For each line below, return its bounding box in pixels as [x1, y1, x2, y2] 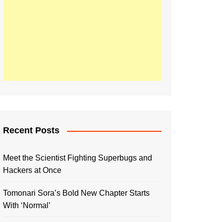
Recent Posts [3, 125, 59, 135]
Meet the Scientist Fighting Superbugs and [3, 154, 152, 162]
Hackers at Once [3, 166, 61, 174]
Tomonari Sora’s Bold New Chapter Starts [3, 189, 150, 197]
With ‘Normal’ [3, 201, 51, 210]
